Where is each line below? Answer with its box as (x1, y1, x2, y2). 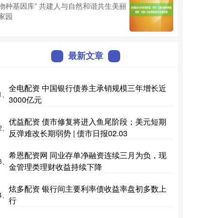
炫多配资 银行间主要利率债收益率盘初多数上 (9, 183, 166, 194)
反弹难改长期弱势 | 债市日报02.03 (9, 127, 127, 139)
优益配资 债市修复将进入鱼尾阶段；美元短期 (9, 116, 166, 127)
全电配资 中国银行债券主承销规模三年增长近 (9, 82, 166, 93)
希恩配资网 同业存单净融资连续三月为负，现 (9, 149, 166, 161)
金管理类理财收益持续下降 (9, 161, 102, 172)
